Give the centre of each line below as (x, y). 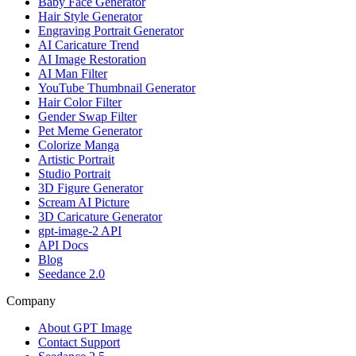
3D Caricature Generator (100, 216)
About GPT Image (85, 327)
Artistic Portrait (76, 159)
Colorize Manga (79, 145)
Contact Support (79, 342)
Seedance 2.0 (72, 273)
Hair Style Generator (90, 16)
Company (31, 300)
